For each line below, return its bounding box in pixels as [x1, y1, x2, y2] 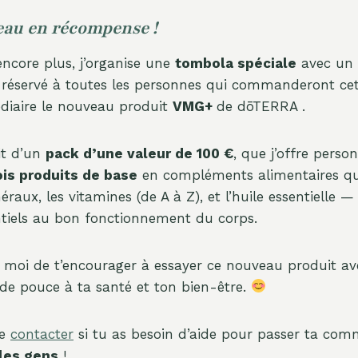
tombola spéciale [175, 54, 296, 71]
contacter [10, 325, 74, 342]
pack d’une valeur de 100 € [46, 145, 234, 161]
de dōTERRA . [217, 97, 305, 114]
